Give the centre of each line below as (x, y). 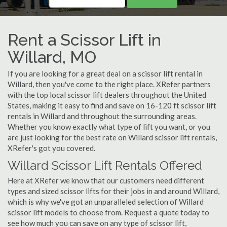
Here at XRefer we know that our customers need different (106, 180)
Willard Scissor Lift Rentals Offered (105, 165)
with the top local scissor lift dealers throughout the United (107, 95)
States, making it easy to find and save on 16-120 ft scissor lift (112, 105)
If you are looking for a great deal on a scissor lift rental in (105, 73)
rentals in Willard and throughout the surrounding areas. (102, 116)
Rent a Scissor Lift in (84, 40)
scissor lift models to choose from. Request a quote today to (108, 212)
